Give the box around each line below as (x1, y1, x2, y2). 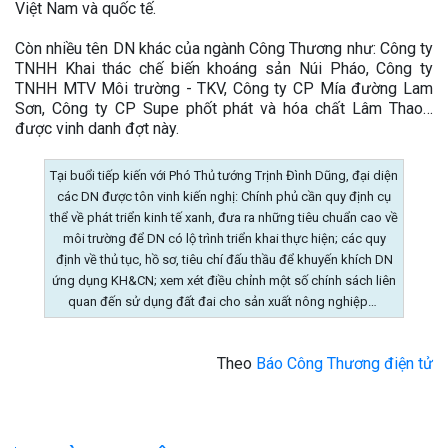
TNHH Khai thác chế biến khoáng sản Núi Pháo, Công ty (15, 58, 433, 78)
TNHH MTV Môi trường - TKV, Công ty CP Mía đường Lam (15, 78, 433, 98)
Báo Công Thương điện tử (256, 353, 433, 373)
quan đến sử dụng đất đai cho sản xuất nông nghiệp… (68, 293, 380, 309)
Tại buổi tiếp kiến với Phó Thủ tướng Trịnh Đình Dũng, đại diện (50, 167, 398, 183)
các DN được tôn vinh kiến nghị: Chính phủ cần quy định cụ (57, 188, 391, 204)
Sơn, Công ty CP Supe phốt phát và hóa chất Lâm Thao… (15, 98, 433, 118)
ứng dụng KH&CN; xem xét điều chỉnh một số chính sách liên (52, 272, 396, 288)
